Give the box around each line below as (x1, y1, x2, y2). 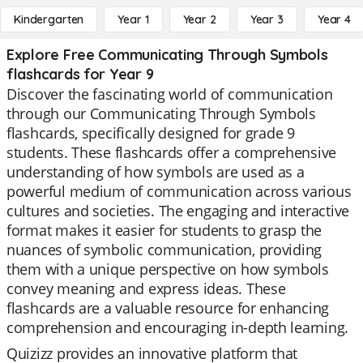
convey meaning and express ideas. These (6, 279, 286, 298)
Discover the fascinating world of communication (6, 84, 333, 104)
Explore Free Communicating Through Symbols (6, 45, 328, 64)
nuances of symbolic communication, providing (6, 240, 322, 259)
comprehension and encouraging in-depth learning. (6, 318, 349, 337)
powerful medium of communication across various (6, 181, 352, 201)
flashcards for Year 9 (6, 65, 154, 83)
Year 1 (117, 12, 149, 27)
